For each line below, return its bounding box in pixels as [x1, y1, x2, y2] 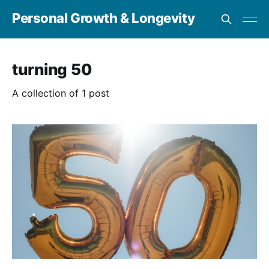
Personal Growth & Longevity [12, 10, 195, 26]
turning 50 [12, 60, 92, 79]
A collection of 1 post [12, 87, 109, 99]
